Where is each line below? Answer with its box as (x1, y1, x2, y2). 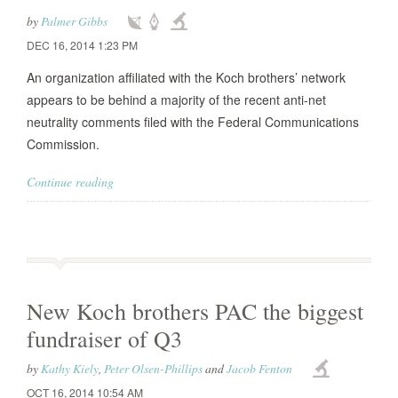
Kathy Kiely (41, 360, 99, 377)
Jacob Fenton (227, 360, 292, 377)
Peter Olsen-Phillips (104, 360, 203, 377)
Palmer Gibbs (41, 12, 107, 29)
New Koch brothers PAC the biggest (27, 296, 363, 326)
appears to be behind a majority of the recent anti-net (27, 91, 326, 108)
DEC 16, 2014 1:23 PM (27, 37, 138, 52)
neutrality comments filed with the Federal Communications (27, 113, 359, 131)
